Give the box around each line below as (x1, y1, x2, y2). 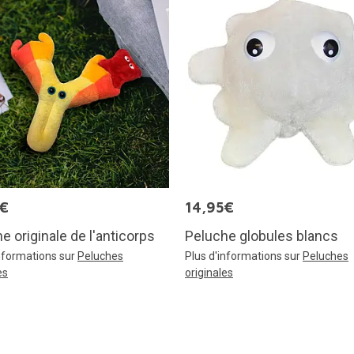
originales (185, 266, 233, 280)
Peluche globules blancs (185, 228, 338, 245)
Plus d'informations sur (185, 250, 303, 263)
